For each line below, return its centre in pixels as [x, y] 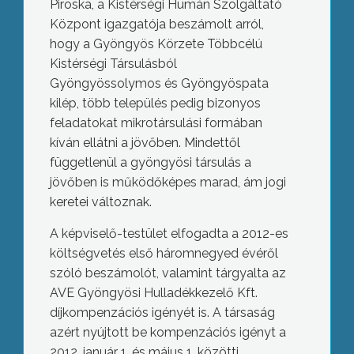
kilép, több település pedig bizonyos [155, 103]
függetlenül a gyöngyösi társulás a [150, 162]
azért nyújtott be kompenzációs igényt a [168, 332]
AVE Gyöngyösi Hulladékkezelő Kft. [153, 293]
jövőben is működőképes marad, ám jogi [168, 182]
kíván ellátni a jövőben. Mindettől [145, 143]
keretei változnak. [100, 202]
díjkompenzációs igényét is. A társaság [162, 313]
